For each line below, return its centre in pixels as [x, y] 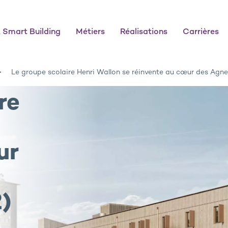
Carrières [201, 32]
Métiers [90, 32]
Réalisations [144, 32]
